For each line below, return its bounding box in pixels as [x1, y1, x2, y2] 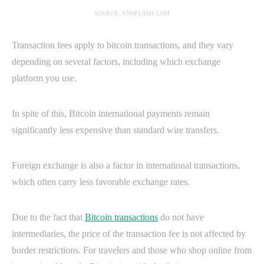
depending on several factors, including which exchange [12, 56, 220, 67]
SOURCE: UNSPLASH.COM [94, 9, 170, 16]
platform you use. [12, 72, 77, 83]
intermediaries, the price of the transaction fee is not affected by [12, 228, 246, 239]
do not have [158, 212, 204, 222]
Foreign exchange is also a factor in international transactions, [12, 160, 240, 170]
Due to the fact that [12, 212, 85, 222]
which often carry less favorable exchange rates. [12, 176, 190, 187]
